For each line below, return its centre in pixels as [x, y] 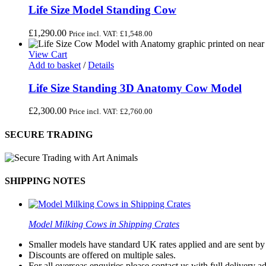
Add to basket [55, 65]
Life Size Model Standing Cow [102, 10]
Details [101, 65]
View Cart [48, 54]
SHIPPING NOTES [45, 181]
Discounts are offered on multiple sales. [102, 255]
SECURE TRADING [49, 134]
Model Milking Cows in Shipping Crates [104, 224]
